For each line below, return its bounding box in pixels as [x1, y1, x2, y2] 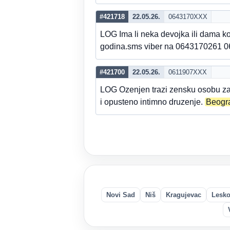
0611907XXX [168, 68, 207, 76]
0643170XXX [168, 13, 207, 21]
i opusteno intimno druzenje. [100, 98, 205, 106]
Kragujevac [166, 191, 201, 199]
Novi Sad [106, 191, 135, 199]
